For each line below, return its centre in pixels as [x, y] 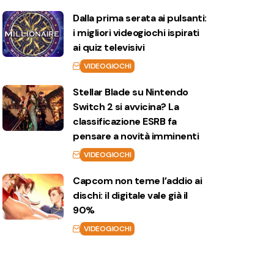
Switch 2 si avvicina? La [126, 107]
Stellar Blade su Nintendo [131, 92]
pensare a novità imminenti [136, 136]
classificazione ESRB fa [125, 121]
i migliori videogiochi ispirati [136, 33]
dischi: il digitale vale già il [130, 195]
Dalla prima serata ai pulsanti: [140, 18]
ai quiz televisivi [109, 47]
